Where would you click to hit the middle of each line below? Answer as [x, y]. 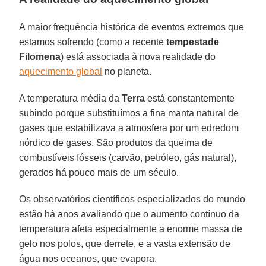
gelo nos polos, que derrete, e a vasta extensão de [125, 243]
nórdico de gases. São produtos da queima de [116, 142]
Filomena [40, 56]
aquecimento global [61, 71]
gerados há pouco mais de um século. [99, 172]
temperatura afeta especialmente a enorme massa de [131, 229]
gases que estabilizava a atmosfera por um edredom [129, 128]
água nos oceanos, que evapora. [88, 258]
